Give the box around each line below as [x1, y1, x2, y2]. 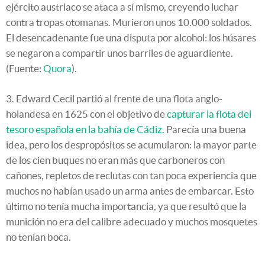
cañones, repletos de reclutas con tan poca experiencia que [6, 170, 257, 182]
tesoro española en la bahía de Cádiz [6, 124, 162, 135]
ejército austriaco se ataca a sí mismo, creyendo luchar [6, 1, 238, 13]
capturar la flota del [167, 108, 251, 120]
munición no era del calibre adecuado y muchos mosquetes [6, 216, 257, 228]
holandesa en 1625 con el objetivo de [6, 108, 167, 120]
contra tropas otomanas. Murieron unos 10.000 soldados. [6, 17, 252, 28]
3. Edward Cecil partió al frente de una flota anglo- [6, 93, 222, 105]
